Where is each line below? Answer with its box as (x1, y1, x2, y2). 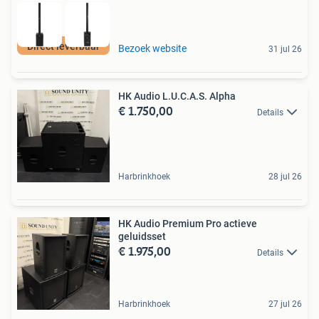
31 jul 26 (268, 43, 302, 54)
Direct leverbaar (27, 40, 100, 52)
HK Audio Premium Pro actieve (118, 217, 257, 229)
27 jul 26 (268, 298, 302, 309)
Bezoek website (118, 42, 187, 54)
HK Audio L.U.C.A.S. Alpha (118, 90, 236, 102)
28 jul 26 (268, 171, 302, 182)
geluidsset (118, 230, 166, 242)
